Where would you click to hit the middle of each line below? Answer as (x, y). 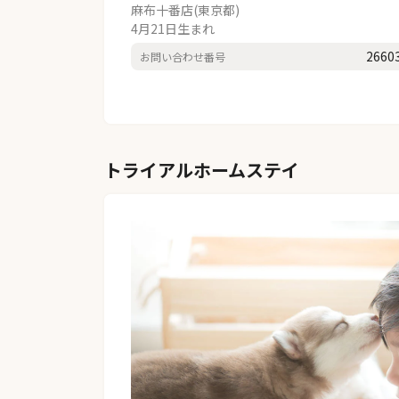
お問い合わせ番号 (183, 56)
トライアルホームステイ (202, 170)
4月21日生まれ (173, 29)
